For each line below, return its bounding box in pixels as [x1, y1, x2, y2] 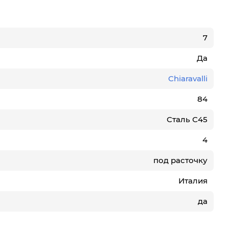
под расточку [153, 155, 208, 165]
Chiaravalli [168, 73, 208, 83]
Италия [178, 175, 208, 186]
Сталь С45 [167, 114, 208, 124]
